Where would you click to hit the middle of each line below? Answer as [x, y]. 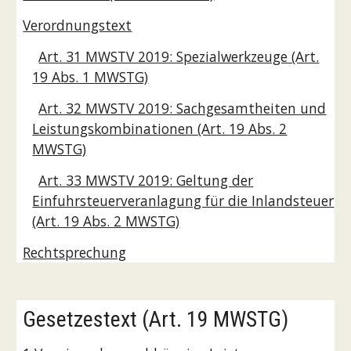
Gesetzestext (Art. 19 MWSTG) [156, 319]
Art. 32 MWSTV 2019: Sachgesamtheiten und [183, 108]
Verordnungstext [78, 25]
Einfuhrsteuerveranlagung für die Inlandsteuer [183, 201]
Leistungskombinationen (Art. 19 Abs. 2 [160, 128]
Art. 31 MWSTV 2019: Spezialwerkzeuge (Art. [179, 56]
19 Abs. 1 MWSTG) [90, 77]
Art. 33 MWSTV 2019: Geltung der [146, 180]
